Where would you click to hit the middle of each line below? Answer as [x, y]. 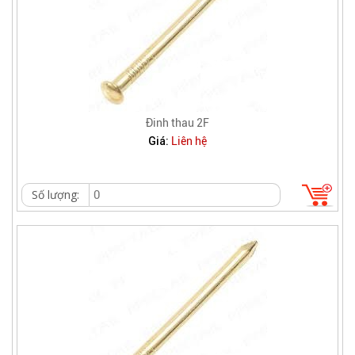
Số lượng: [55, 195]
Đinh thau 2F [177, 123]
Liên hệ [189, 141]
